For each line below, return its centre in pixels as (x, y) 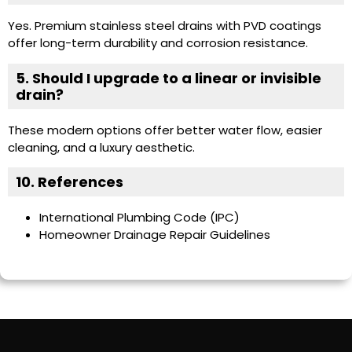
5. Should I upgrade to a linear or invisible (169, 78)
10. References (70, 182)
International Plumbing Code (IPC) (139, 218)
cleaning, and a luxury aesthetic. (101, 147)
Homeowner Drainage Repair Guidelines (155, 235)
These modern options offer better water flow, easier (165, 130)
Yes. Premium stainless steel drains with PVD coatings (165, 26)
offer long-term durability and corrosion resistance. (158, 43)
